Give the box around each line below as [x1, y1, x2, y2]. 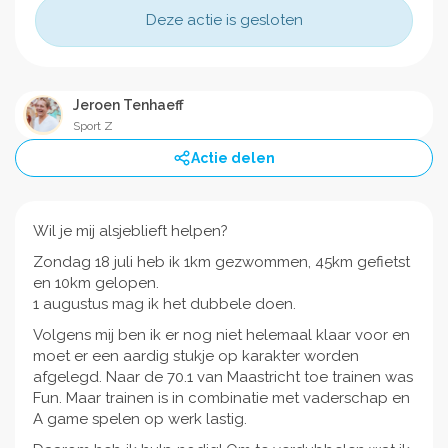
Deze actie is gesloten [145, 10, 303, 29]
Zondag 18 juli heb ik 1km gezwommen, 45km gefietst [33, 252, 410, 271]
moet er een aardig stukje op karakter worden [33, 346, 359, 365]
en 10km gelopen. [33, 273, 163, 292]
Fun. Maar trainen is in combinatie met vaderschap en [33, 388, 410, 407]
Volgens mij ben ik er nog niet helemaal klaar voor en [33, 325, 410, 344]
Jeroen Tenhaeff [73, 96, 184, 113]
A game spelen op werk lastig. [33, 409, 251, 428]
